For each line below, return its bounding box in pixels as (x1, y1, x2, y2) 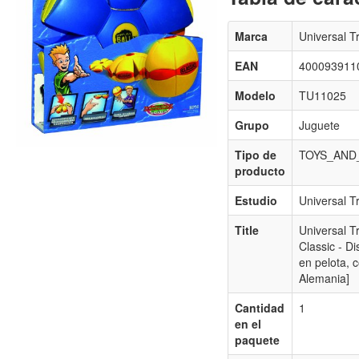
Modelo (234, 87, 276, 104)
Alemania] (298, 270, 349, 287)
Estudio (234, 192, 277, 209)
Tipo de (234, 147, 276, 163)
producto (234, 163, 285, 179)
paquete (234, 332, 280, 349)
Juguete (298, 117, 340, 134)
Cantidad (234, 300, 284, 317)
